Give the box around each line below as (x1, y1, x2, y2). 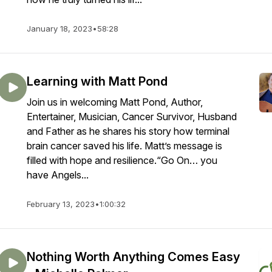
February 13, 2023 (27, 199, 95, 209)
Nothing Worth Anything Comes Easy (27, 250, 240, 264)
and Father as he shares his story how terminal (27, 125, 229, 137)
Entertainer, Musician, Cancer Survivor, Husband (27, 110, 237, 123)
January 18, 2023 (27, 24, 92, 33)
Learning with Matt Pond (27, 74, 168, 89)
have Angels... (27, 169, 89, 181)
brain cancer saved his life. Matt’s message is (27, 140, 222, 152)
